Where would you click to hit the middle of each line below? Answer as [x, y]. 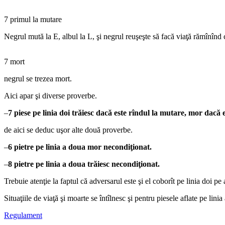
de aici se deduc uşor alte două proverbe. [68, 130]
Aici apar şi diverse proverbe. [50, 95]
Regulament [23, 215]
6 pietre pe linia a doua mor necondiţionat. [80, 147]
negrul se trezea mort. [38, 78]
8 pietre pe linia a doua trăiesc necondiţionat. [84, 164]
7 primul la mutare [33, 19]
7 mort [14, 61]
